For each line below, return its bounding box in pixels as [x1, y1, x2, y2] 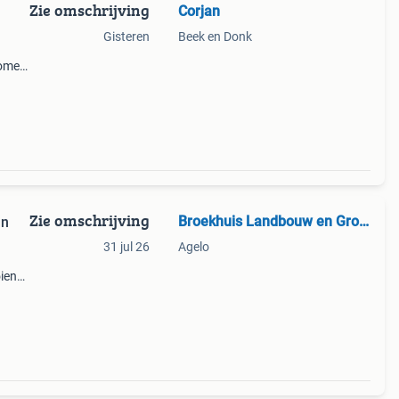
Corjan [177, 3, 220, 20]
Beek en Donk [177, 29, 252, 44]
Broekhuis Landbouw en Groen [358, 213, 369, 230]
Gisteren [102, 29, 150, 44]
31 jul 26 [102, 240, 150, 254]
